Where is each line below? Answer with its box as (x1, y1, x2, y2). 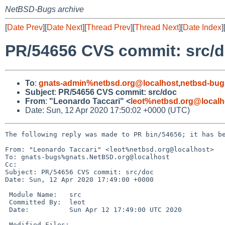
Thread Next (135, 23, 179, 32)
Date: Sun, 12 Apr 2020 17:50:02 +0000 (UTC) (25, 105, 190, 115)
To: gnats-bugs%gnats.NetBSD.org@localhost (5, 153, 170, 161)
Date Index (183, 23, 221, 32)
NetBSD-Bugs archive (5, 5, 84, 14)
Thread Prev (86, 23, 131, 32)
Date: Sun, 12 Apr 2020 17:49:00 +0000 (5, 175, 154, 183)
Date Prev (7, 23, 43, 32)
